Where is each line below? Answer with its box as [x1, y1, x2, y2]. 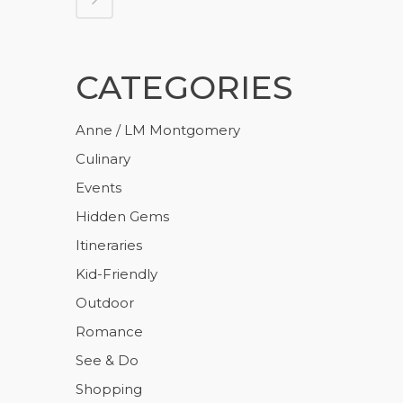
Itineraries [76, 236, 142, 254]
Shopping [76, 380, 142, 398]
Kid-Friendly [76, 264, 157, 282]
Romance [76, 322, 143, 340]
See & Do [76, 351, 139, 369]
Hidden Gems [76, 207, 169, 225]
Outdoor [76, 293, 134, 311]
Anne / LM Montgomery [76, 121, 240, 139]
